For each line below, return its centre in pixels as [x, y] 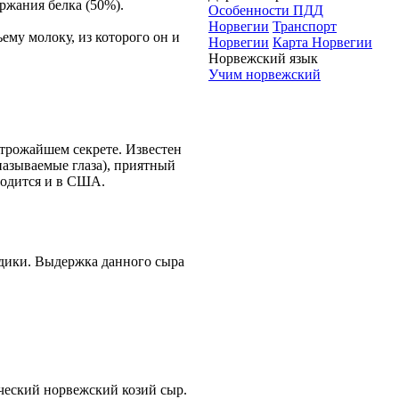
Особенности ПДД [266, 11]
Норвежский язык [263, 59]
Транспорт [305, 27]
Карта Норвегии [322, 43]
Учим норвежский [265, 75]
